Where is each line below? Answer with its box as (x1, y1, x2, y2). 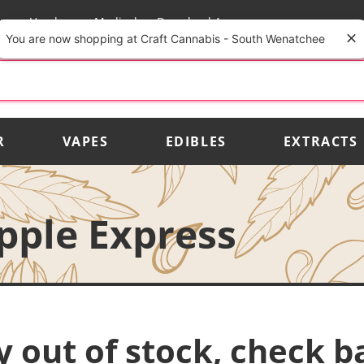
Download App (156, 14, 236, 29)
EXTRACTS (283, 132, 358, 150)
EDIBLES (165, 132, 227, 150)
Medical (93, 14, 137, 29)
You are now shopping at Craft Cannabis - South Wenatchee (5, 32, 325, 45)
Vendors (29, 14, 75, 29)
